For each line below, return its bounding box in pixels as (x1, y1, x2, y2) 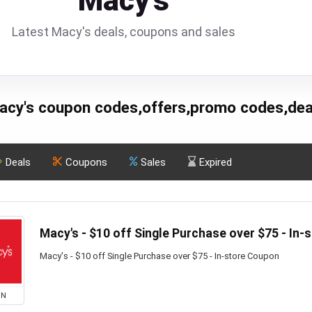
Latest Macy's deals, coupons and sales (12, 24, 235, 39)
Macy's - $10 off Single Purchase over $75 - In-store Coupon (40, 251, 279, 261)
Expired (199, 156, 232, 169)
